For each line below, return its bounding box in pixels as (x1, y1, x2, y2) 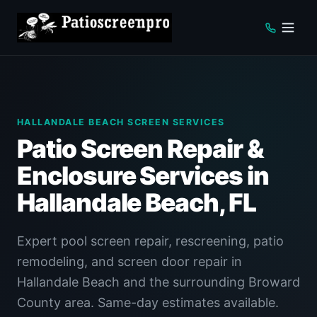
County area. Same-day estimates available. (17, 295, 279, 310)
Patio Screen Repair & (17, 134, 264, 164)
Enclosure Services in (17, 161, 269, 191)
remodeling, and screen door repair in (17, 254, 242, 269)
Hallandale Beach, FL (17, 188, 256, 218)
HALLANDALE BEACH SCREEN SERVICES (17, 117, 225, 127)
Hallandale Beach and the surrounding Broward (17, 275, 300, 289)
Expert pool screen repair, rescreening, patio (17, 234, 284, 248)
